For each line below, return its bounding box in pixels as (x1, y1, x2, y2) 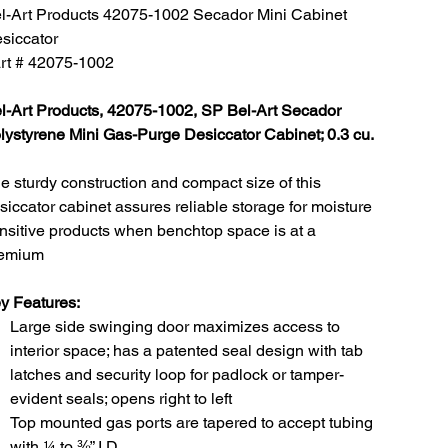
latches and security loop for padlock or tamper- (10, 365, 345, 385)
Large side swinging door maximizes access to (10, 317, 341, 337)
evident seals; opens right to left (10, 389, 233, 409)
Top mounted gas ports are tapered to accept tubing (10, 413, 374, 433)
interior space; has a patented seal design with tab (10, 341, 364, 361)
